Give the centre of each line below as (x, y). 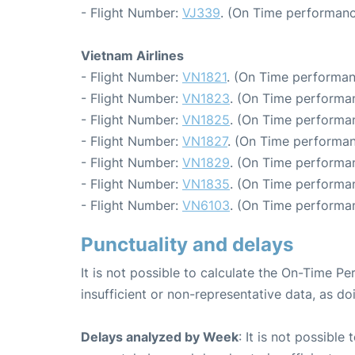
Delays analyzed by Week (160, 337)
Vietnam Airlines (132, 56)
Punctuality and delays (187, 245)
